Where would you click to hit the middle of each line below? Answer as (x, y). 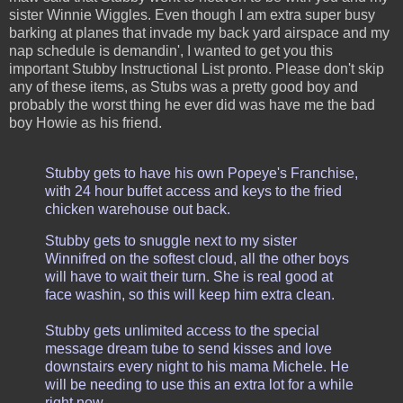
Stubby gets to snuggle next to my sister (171, 241)
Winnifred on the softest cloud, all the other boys (197, 259)
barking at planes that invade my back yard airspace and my (199, 32)
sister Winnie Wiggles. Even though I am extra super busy (192, 14)
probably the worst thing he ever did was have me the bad (192, 104)
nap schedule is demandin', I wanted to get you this (171, 50)
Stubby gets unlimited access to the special (182, 331)
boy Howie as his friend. (85, 122)
